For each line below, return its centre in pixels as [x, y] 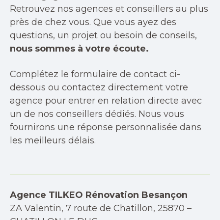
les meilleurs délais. [53, 140]
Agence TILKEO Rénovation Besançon [99, 195]
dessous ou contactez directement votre [99, 87]
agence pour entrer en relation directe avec [106, 101]
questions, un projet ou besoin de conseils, [103, 35]
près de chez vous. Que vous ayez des [93, 22]
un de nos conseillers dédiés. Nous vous [97, 114]
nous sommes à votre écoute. [81, 49]
